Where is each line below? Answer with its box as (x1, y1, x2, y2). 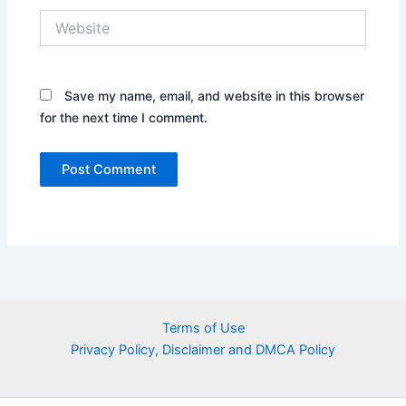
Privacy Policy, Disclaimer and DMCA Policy (71, 342, 335, 358)
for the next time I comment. (40, 109, 208, 125)
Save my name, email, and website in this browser (64, 87, 365, 103)
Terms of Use (161, 320, 245, 336)
